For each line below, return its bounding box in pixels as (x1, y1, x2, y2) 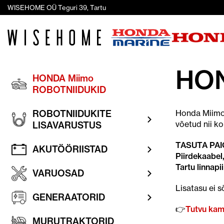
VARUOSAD (32, 167, 84, 179)
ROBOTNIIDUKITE (32, 108, 111, 119)
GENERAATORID (32, 191, 105, 203)
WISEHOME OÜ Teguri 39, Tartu (7, 3, 106, 11)
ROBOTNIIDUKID (32, 84, 106, 95)
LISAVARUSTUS (32, 119, 101, 131)
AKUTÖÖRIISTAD (32, 143, 107, 155)
